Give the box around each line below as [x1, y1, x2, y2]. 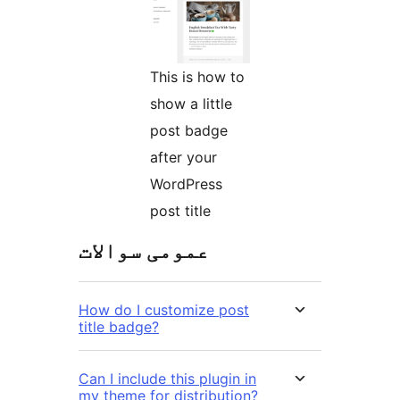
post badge [150, 121, 228, 140]
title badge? [79, 318, 159, 337]
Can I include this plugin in [79, 370, 256, 388]
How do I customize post [79, 301, 249, 320]
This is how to [150, 68, 245, 87]
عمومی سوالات [79, 237, 209, 264]
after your [150, 148, 217, 167]
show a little [150, 95, 232, 113]
